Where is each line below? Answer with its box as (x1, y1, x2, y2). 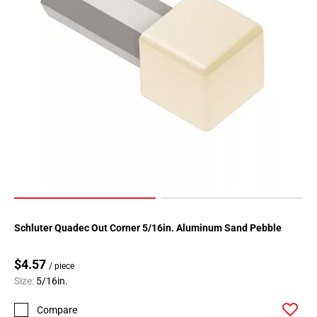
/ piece (49, 261, 74, 272)
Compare (37, 304, 77, 316)
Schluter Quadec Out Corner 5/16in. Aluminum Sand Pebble (14, 222, 282, 234)
